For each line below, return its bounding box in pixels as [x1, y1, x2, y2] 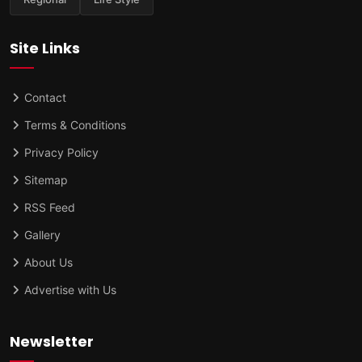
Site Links [10, 37, 80, 58]
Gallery [21, 227, 61, 242]
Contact [21, 90, 66, 104]
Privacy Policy [21, 145, 99, 159]
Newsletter [10, 330, 94, 351]
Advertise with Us [21, 282, 116, 297]
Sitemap [21, 172, 68, 187]
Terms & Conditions [21, 117, 126, 132]
